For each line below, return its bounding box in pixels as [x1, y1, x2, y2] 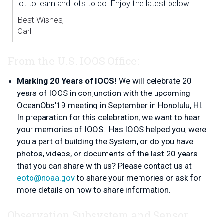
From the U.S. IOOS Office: [7, 54, 139, 68]
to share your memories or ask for [75, 173, 201, 183]
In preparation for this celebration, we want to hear [17, 112, 200, 122]
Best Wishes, [17, 15, 64, 25]
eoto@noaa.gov [17, 173, 75, 183]
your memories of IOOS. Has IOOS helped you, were [17, 124, 206, 134]
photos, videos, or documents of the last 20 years [17, 149, 198, 158]
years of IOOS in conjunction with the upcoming [17, 88, 190, 98]
